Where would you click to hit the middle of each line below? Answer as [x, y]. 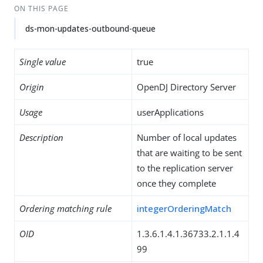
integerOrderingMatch [184, 208]
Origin [32, 87]
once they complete [176, 183]
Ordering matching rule [65, 208]
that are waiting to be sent [189, 153]
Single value [43, 62]
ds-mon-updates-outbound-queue [90, 28]
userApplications [170, 112]
